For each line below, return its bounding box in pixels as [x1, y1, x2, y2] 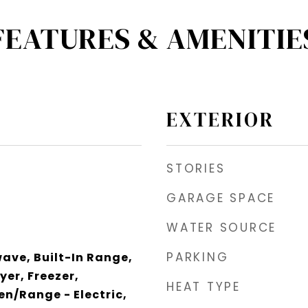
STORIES [166, 159, 225, 177]
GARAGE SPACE [166, 189, 275, 206]
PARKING [166, 248, 229, 265]
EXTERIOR [166, 105, 274, 133]
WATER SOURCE [166, 219, 276, 236]
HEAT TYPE [166, 278, 241, 295]
